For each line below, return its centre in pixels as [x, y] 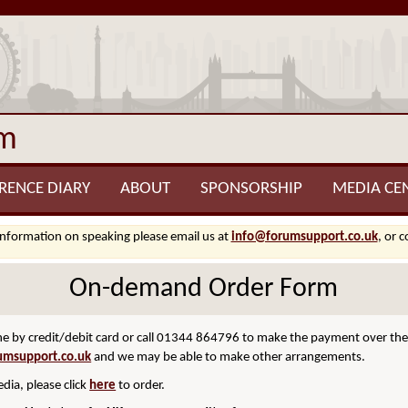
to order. [141, 386]
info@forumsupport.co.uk [304, 237]
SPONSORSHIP [251, 189]
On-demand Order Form [204, 289]
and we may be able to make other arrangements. [229, 357]
